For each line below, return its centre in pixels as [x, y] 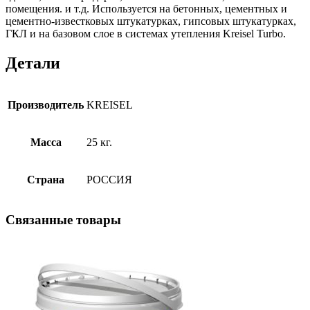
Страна [46, 180]
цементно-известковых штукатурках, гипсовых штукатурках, [151, 21]
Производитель [46, 105]
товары [97, 220]
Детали [33, 63]
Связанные [39, 220]
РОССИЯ [109, 180]
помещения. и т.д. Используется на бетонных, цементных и [146, 8]
